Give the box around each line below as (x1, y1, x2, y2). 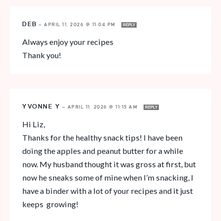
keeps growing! (22, 199, 78, 209)
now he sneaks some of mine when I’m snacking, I (22, 173, 193, 183)
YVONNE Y (22, 103, 60, 110)
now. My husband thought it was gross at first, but (22, 159, 196, 169)
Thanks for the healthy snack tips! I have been (22, 133, 183, 143)
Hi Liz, (22, 119, 45, 129)
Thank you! (22, 50, 61, 60)
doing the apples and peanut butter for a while (22, 146, 183, 156)
